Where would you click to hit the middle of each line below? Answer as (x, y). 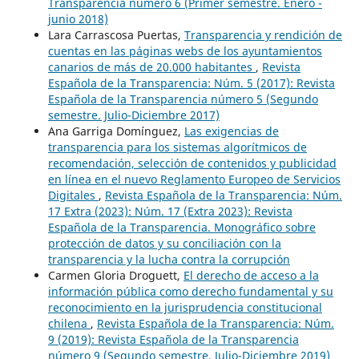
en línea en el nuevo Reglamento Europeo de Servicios (194, 179)
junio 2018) (78, 18)
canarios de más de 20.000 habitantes (151, 67)
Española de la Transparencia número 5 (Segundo (183, 99)
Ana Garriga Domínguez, (116, 131)
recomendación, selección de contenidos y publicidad (192, 163)
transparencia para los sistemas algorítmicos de (177, 147)
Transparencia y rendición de (263, 34)
